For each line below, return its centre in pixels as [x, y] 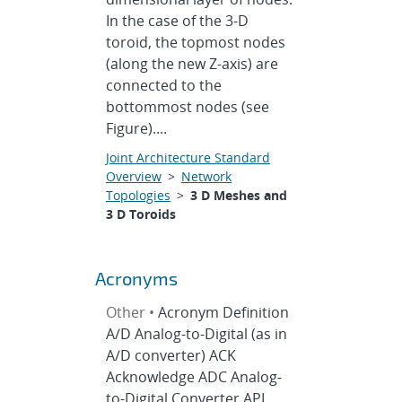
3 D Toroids [140, 214]
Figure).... [136, 128]
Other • [131, 312]
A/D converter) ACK [170, 355]
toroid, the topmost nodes [195, 42]
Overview [133, 176]
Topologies [138, 195]
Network [206, 176]
